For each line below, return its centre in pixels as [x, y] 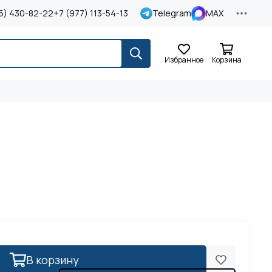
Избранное [184, 60]
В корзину [52, 260]
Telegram [172, 13]
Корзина [226, 60]
